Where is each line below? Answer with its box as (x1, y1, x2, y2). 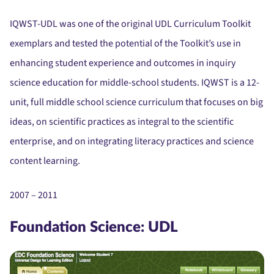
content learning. (10, 154, 80, 168)
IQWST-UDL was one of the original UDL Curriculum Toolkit (10, 17, 251, 31)
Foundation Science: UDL (10, 220, 178, 235)
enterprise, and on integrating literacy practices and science (10, 135, 254, 149)
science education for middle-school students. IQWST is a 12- (10, 76, 259, 90)
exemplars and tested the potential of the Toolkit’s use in (10, 37, 241, 51)
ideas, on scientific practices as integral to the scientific (10, 115, 234, 129)
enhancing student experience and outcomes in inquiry (10, 56, 235, 70)
